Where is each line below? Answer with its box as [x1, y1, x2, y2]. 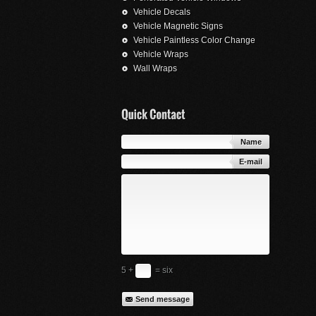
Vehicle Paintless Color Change [133, 35, 255, 46]
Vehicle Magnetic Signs [133, 21, 223, 32]
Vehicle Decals [133, 7, 190, 18]
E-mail [239, 157, 262, 166]
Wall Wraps [133, 63, 177, 74]
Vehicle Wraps [133, 49, 188, 60]
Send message [135, 294, 190, 303]
